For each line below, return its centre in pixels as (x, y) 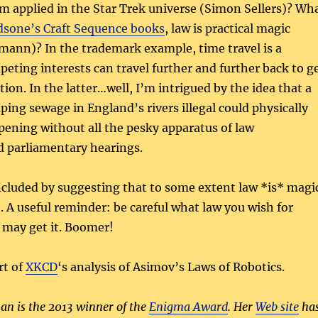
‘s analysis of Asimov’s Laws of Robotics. (171, 267)
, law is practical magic (227, 28)
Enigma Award (188, 306)
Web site (277, 306)
